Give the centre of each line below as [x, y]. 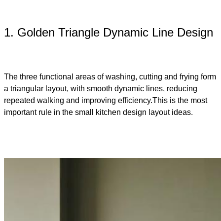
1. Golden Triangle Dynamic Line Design [109, 33]
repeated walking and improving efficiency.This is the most [106, 101]
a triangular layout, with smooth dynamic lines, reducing [101, 89]
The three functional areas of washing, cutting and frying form [110, 77]
